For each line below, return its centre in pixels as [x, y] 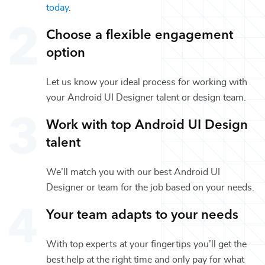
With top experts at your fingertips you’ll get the [146, 244]
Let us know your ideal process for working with [147, 82]
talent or [172, 97]
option [66, 51]
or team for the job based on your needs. [169, 187]
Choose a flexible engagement [140, 33]
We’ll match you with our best [110, 172]
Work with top [91, 123]
